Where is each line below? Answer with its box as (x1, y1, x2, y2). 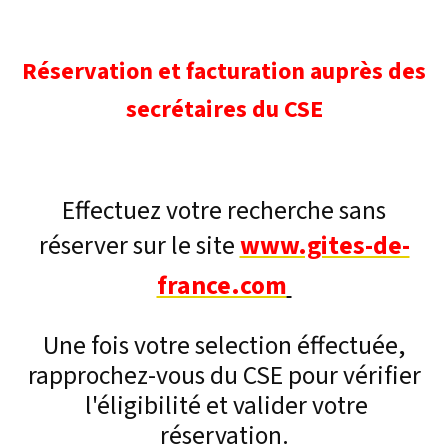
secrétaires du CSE (125, 91, 323, 127)
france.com (156, 268, 287, 305)
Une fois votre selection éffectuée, (43, 328, 405, 365)
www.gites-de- (239, 228, 410, 265)
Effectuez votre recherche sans (62, 193, 386, 230)
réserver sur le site (38, 228, 240, 265)
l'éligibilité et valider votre (80, 388, 368, 425)
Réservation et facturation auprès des (22, 53, 426, 89)
